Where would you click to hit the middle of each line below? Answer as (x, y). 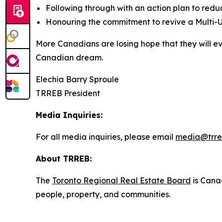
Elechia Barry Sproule (77, 79)
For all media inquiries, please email (106, 137)
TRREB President (68, 93)
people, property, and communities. (104, 194)
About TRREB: (64, 159)
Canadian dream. (69, 57)
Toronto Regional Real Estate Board (121, 180)
